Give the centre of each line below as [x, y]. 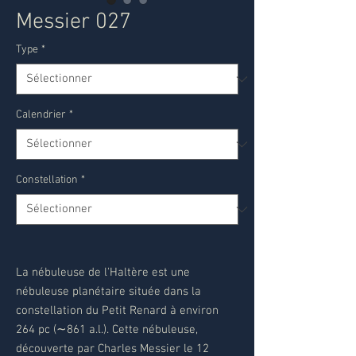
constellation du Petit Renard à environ [117, 311]
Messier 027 [74, 22]
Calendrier [41, 115]
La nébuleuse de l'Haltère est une [103, 273]
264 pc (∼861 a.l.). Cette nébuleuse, [107, 330]
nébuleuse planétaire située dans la [108, 292]
